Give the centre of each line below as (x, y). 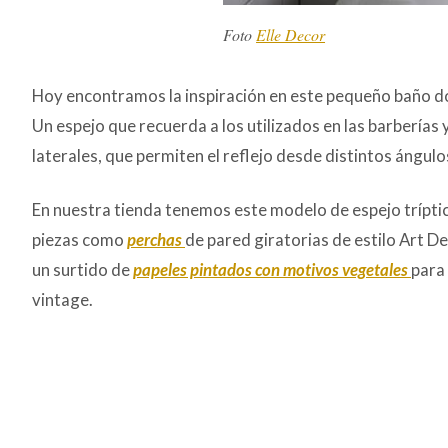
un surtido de (82, 270)
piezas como (79, 240)
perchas (154, 240)
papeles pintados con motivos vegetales (270, 270)
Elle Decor (291, 35)
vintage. (62, 300)
